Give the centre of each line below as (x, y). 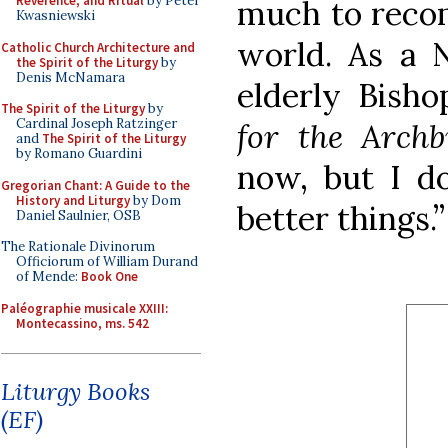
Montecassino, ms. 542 (82, 323)
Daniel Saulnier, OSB (78, 215)
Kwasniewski (55, 15)
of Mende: (48, 276)
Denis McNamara (70, 77)
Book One (109, 276)
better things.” (341, 218)
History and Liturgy (73, 200)
